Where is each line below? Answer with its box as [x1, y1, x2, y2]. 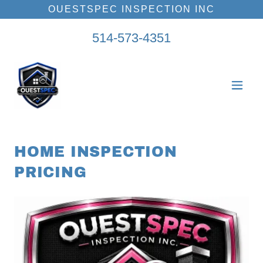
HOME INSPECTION [14, 144, 177, 160]
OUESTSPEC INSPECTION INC [48, 4, 215, 14]
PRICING [14, 164, 87, 180]
